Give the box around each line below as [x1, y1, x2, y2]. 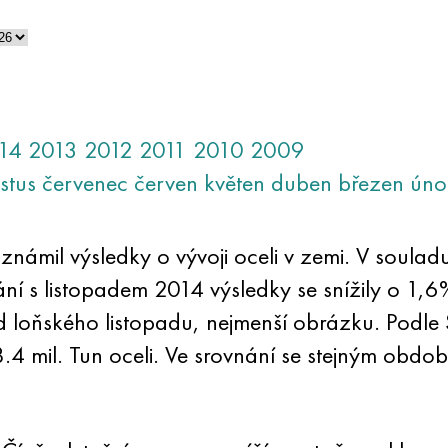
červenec [41, 167, 128, 198]
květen [203, 167, 265, 198]
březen [337, 167, 404, 198]
